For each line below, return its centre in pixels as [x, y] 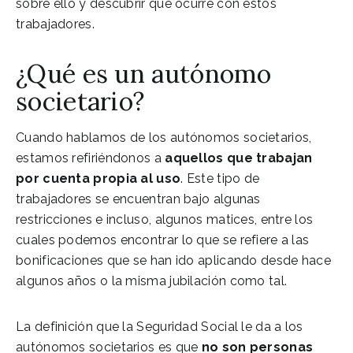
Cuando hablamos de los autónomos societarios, [164, 137]
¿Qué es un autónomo [144, 73]
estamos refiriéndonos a [89, 158]
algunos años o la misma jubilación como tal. [152, 281]
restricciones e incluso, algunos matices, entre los [165, 219]
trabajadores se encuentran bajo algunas [138, 199]
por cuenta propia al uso [98, 178]
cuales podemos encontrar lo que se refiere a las [163, 240]
